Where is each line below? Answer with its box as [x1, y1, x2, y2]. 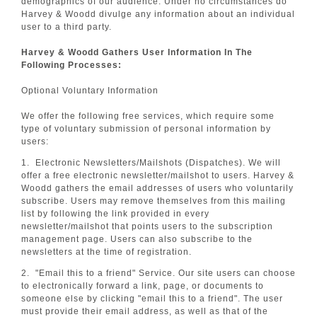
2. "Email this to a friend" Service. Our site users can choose [21, 268, 296, 278]
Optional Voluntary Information [21, 86, 158, 96]
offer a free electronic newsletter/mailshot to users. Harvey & [21, 171, 294, 180]
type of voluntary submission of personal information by [21, 124, 271, 134]
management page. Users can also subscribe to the [21, 234, 253, 244]
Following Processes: [21, 60, 122, 70]
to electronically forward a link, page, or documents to [21, 281, 264, 291]
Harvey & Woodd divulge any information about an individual [21, 9, 295, 19]
